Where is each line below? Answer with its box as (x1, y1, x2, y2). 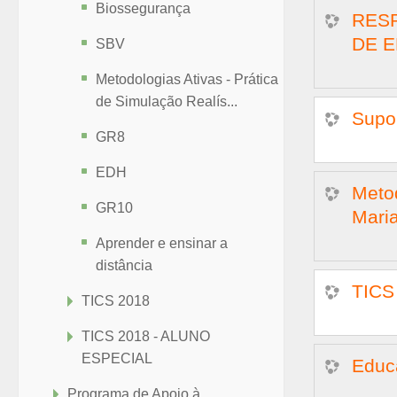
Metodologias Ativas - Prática (96, 72, 278, 87)
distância (96, 258, 152, 273)
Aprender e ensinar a (96, 236, 228, 251)
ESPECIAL (82, 351, 152, 366)
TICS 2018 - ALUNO (82, 329, 210, 344)
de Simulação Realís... (96, 94, 237, 109)
